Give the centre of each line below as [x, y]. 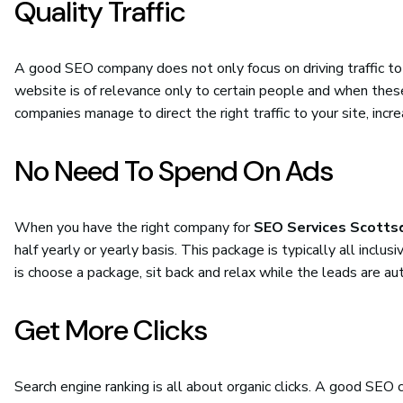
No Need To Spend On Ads [174, 171]
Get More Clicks [111, 331]
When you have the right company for [134, 228]
